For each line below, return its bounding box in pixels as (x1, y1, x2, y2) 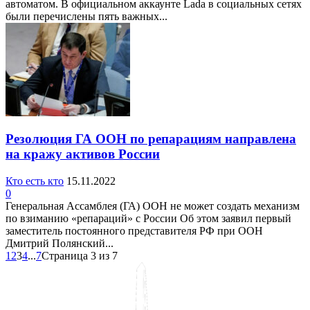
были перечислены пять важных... (6, 10, 167, 22)
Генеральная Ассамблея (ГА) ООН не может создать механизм (6, 200, 300, 212)
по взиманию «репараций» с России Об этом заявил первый (6, 212, 291, 225)
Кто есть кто (6, 175, 64, 188)
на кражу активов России (6, 147, 160, 162)
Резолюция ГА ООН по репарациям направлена (6, 131, 296, 147)
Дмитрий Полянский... (6, 237, 113, 250)
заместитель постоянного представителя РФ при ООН (6, 225, 263, 237)
